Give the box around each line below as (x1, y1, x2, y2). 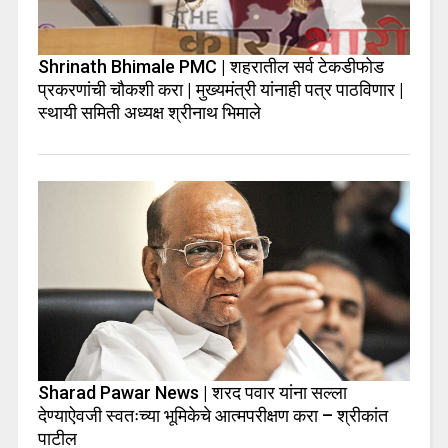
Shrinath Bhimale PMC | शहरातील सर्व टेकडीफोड (37, 56, 384, 78)
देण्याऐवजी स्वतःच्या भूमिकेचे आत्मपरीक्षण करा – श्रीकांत (37, 404, 388, 426)
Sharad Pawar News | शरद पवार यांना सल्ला (37, 381, 347, 403)
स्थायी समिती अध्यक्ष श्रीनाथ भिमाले (37, 102, 261, 124)
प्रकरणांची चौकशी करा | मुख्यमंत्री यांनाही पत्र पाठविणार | (37, 79, 404, 101)
